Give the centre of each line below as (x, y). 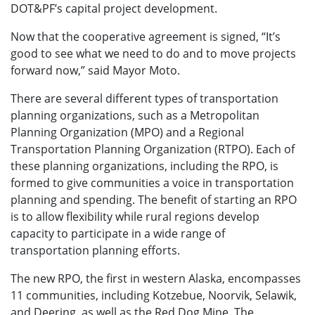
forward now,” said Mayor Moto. (95, 70)
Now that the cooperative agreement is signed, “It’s (146, 36)
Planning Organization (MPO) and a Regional (127, 132)
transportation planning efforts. (95, 250)
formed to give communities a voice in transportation (152, 182)
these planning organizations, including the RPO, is (144, 166)
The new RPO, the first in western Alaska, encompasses (156, 278)
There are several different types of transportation (144, 98)
